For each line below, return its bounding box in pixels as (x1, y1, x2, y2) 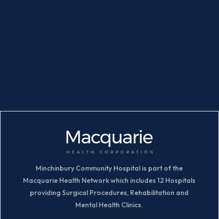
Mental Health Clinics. (75, 200, 144, 209)
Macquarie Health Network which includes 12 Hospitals (23, 176, 196, 185)
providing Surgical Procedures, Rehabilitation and (30, 188, 189, 197)
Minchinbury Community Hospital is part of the (36, 164, 183, 173)
